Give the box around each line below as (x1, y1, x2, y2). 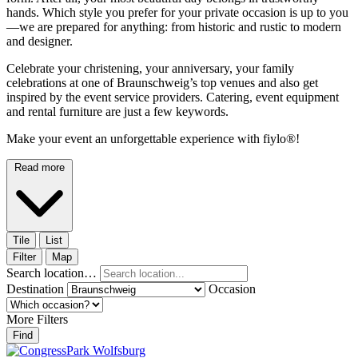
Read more (14, 161, 65, 174)
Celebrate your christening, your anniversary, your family (6, 62, 294, 76)
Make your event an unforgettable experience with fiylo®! (6, 132, 300, 146)
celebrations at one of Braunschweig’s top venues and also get (6, 76, 318, 90)
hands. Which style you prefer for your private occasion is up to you (6, 6, 348, 20)
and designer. (6, 34, 73, 49)
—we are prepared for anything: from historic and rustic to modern (6, 20, 341, 34)
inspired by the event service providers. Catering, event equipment (6, 90, 339, 105)
